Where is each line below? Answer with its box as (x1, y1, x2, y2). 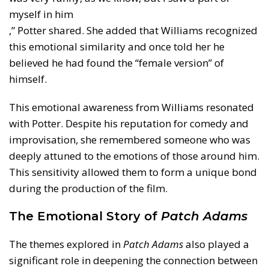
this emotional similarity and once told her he (9, 40, 225, 54)
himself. (9, 72, 47, 86)
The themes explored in (9, 237, 123, 252)
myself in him (9, 7, 73, 22)
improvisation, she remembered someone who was (9, 133, 250, 147)
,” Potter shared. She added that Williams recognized (9, 23, 258, 38)
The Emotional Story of (9, 209, 161, 224)
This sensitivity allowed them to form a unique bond (9, 165, 257, 180)
